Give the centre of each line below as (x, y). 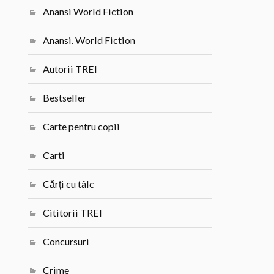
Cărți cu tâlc (69, 184)
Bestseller (65, 98)
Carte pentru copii (82, 127)
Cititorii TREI (73, 213)
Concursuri (66, 242)
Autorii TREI (70, 69)
